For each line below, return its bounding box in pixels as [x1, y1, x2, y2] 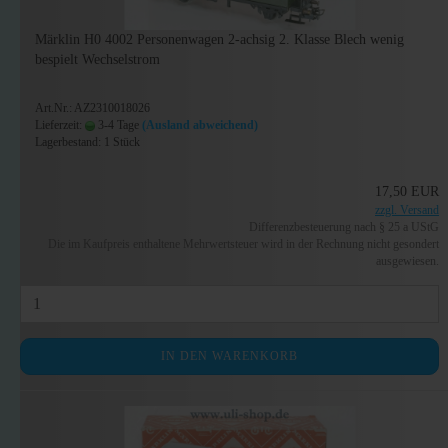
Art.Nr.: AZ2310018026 [35, 101, 150, 115]
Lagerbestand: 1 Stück [35, 135, 140, 149]
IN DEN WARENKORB [161, 349, 299, 363]
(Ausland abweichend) [142, 118, 258, 132]
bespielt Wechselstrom [35, 52, 160, 67]
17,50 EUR [375, 184, 440, 199]
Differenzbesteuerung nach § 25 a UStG [249, 220, 440, 234]
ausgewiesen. [376, 254, 440, 268]
